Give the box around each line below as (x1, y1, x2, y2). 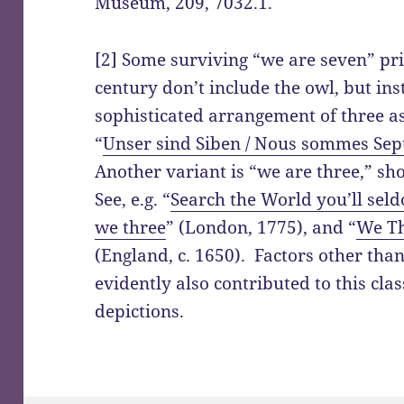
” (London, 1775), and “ (166, 216, 357, 240)
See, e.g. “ (95, 188, 171, 212)
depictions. (95, 299, 185, 324)
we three (95, 216, 167, 240)
